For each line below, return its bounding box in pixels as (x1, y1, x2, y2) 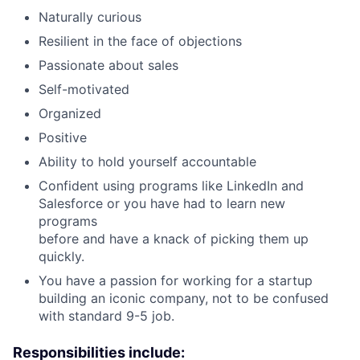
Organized (39, 104, 101, 121)
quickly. (39, 247, 84, 264)
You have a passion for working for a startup (39, 272, 313, 288)
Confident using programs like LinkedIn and (39, 177, 304, 194)
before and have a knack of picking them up (39, 230, 309, 247)
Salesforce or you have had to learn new (39, 194, 285, 211)
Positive (39, 129, 87, 145)
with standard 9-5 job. (39, 307, 174, 324)
